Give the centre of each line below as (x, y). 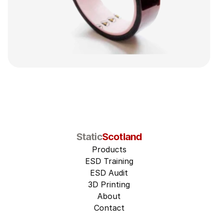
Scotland (122, 137)
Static (89, 137)
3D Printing (109, 184)
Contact (109, 208)
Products (109, 149)
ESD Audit (109, 173)
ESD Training (109, 161)
